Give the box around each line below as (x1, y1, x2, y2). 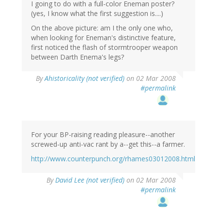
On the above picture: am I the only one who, (31, 23, 173, 33)
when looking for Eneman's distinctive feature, (31, 33, 176, 43)
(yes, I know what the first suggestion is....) (31, 9, 163, 18)
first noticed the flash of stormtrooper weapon (31, 43, 178, 52)
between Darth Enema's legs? (31, 52, 124, 62)
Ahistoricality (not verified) (45, 74, 124, 83)
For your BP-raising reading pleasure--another (31, 130, 175, 139)
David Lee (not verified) (55, 175, 124, 185)
